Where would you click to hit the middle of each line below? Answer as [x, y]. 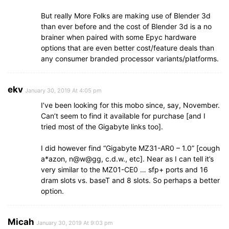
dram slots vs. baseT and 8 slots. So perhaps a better [130, 180]
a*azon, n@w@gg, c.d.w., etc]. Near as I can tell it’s [127, 158]
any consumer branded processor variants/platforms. [130, 58]
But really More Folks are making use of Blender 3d [126, 15]
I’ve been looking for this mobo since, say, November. [130, 105]
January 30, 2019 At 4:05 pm [63, 90]
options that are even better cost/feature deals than [128, 48]
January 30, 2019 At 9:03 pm [75, 223]
